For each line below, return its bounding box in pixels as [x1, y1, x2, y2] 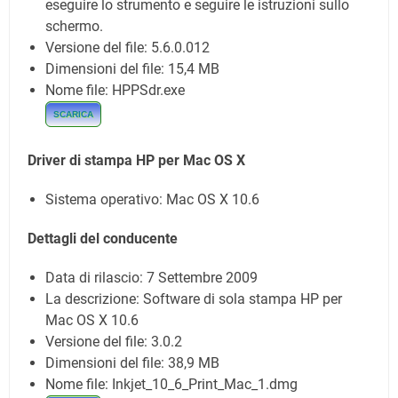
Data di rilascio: [45, 269, 147, 286]
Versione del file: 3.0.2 [45, 333, 182, 350]
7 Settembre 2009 [147, 269, 258, 286]
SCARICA [53, 109, 93, 119]
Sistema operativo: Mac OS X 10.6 [45, 191, 259, 208]
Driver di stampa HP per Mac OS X [28, 152, 245, 169]
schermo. [45, 18, 103, 35]
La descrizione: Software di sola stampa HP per [45, 291, 342, 307]
